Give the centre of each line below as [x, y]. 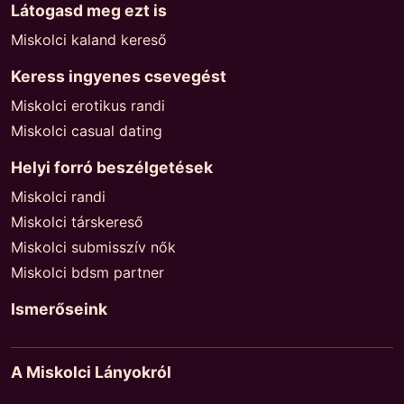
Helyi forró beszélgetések [112, 167]
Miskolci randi [58, 197]
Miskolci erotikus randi [88, 106]
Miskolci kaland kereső [89, 40]
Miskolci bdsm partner [87, 272]
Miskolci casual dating [87, 131]
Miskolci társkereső [77, 222]
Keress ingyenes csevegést [119, 76]
